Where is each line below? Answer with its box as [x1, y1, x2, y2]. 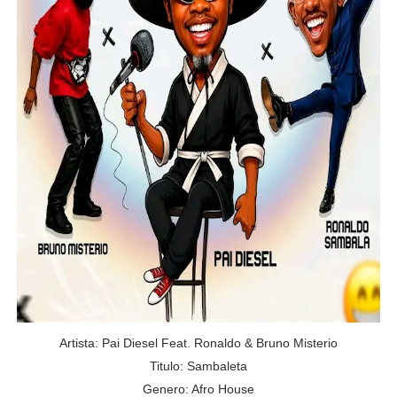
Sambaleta [186, 359, 247, 373]
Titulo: [149, 359, 187, 373]
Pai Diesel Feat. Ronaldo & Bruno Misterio [101, 336, 338, 350]
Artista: [58, 336, 102, 350]
